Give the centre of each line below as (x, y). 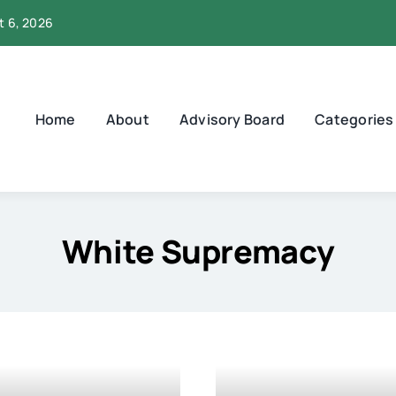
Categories (354, 120)
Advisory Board (232, 120)
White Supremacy (198, 252)
